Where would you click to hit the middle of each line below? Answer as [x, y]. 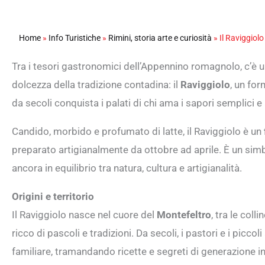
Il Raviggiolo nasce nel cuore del [84, 214]
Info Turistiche [75, 38]
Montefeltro [184, 214]
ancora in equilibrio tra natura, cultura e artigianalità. [127, 168]
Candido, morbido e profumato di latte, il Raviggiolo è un [138, 131]
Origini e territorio [53, 196]
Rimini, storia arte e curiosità [160, 38]
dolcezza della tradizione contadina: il [96, 84]
